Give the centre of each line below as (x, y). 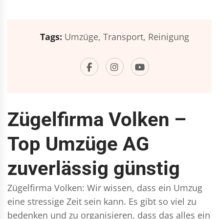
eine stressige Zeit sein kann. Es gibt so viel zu (102, 201)
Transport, (124, 37)
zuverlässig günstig (94, 168)
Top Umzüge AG (78, 144)
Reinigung (168, 37)
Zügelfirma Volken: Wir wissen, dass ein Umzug (105, 188)
